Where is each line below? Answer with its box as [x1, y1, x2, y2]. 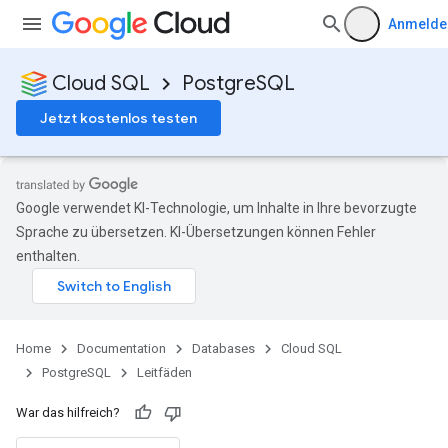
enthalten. [16, 248, 80, 264]
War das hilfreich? [16, 405, 120, 420]
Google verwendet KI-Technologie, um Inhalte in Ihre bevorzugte [16, 200, 417, 216]
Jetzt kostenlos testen [40, 109, 197, 127]
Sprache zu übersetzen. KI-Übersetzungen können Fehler [16, 224, 376, 240]
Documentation [77, 341, 166, 356]
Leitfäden [137, 365, 192, 380]
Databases [192, 341, 255, 356]
